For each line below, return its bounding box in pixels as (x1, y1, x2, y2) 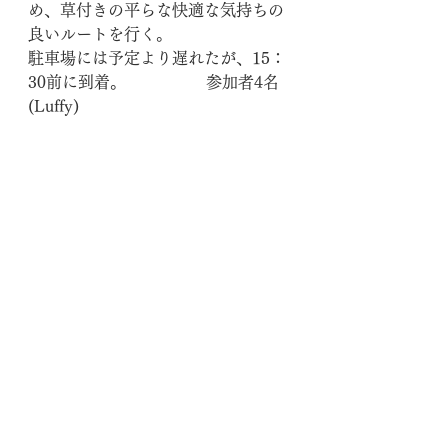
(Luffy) (28, 98, 79, 114)
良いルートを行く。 (28, 26, 172, 42)
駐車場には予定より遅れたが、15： (28, 50, 286, 66)
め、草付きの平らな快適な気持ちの (28, 2, 284, 18)
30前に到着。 (28, 74, 206, 90)
